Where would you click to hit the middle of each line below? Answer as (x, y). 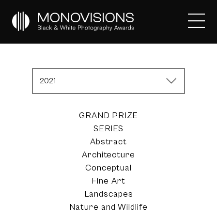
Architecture (108, 155)
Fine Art (108, 181)
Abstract (108, 142)
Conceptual (108, 168)
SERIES (108, 129)
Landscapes (108, 194)
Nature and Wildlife (108, 207)
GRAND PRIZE (108, 116)
